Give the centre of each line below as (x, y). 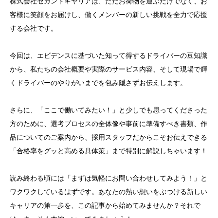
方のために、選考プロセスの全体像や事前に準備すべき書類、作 (109, 124)
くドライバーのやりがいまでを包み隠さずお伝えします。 (98, 83)
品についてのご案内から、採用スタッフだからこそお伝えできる (109, 137)
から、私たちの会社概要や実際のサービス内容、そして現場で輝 (109, 69)
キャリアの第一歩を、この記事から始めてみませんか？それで (105, 206)
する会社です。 (34, 28)
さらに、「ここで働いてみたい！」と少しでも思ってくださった (109, 110)
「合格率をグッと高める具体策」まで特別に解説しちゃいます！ (109, 151)
